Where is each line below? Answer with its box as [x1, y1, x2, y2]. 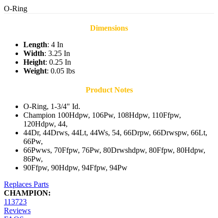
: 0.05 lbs [47, 67, 75, 75]
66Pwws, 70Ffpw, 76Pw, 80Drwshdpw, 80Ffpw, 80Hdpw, [23, 146, 205, 155]
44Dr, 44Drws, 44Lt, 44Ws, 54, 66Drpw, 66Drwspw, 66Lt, [23, 128, 207, 137]
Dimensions [90, 24, 128, 33]
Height [23, 58, 45, 67]
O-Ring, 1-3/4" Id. [23, 102, 80, 111]
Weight [23, 67, 47, 75]
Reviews [4, 206, 31, 215]
